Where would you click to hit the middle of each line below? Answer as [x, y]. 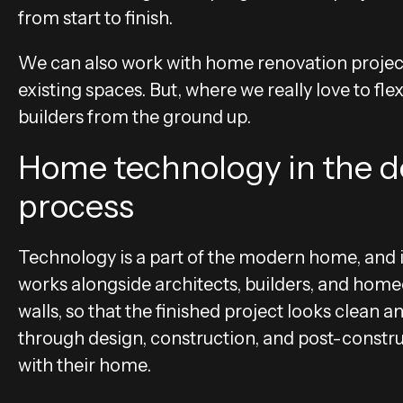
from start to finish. [95, 18]
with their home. [85, 365]
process [76, 206]
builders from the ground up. [134, 116]
